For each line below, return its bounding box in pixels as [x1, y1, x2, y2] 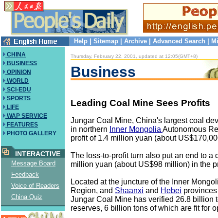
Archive [124, 37, 147, 45]
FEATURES [5, 121, 38, 128]
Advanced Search [153, 37, 205, 45]
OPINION [5, 69, 31, 75]
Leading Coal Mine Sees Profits [71, 97, 210, 108]
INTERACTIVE [11, 150, 60, 158]
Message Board [11, 160, 55, 167]
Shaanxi [115, 186, 144, 195]
